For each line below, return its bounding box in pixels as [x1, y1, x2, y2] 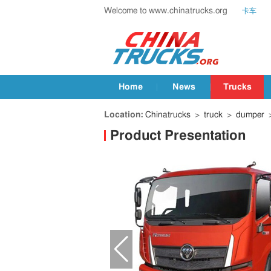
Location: [104, 111, 143, 119]
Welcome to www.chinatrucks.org [104, 7, 227, 15]
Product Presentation [110, 129, 246, 142]
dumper [236, 111, 264, 119]
